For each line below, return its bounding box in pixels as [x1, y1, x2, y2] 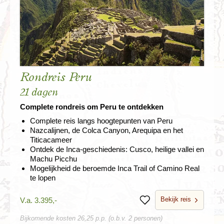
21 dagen [20, 87, 58, 98]
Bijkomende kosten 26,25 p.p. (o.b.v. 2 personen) [20, 214, 162, 222]
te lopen [30, 173, 55, 182]
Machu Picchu [30, 154, 77, 163]
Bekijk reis [160, 195, 191, 203]
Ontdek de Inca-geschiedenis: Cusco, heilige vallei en [30, 145, 204, 154]
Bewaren [144, 199, 173, 208]
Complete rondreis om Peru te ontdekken [20, 102, 163, 111]
